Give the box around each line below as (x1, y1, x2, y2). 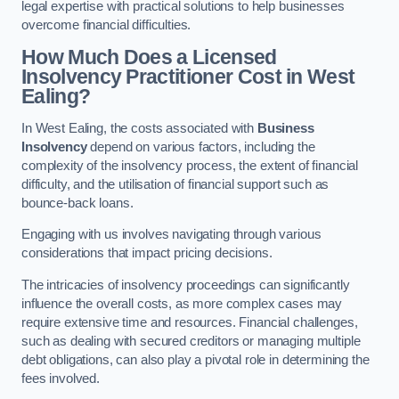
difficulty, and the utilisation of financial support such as (21, 176, 330, 191)
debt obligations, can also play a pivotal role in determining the (21, 352, 370, 367)
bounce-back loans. (21, 195, 134, 210)
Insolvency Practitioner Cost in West (21, 65, 355, 89)
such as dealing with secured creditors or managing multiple (21, 333, 361, 348)
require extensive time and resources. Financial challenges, (21, 314, 358, 330)
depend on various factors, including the (90, 139, 315, 154)
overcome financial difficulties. (21, 17, 191, 32)
